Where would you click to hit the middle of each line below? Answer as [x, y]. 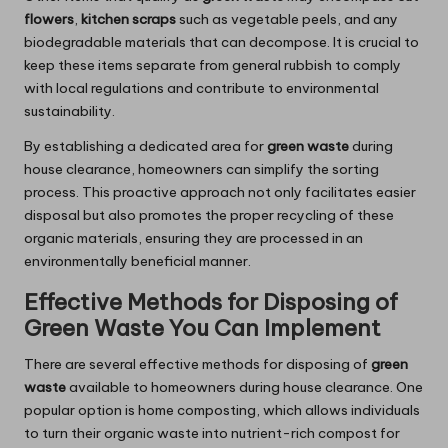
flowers [49, 19]
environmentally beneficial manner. [137, 261]
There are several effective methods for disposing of [197, 364]
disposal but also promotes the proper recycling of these [209, 215]
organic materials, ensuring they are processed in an [193, 238]
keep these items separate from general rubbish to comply [212, 65]
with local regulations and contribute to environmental [201, 88]
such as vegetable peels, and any [287, 19]
